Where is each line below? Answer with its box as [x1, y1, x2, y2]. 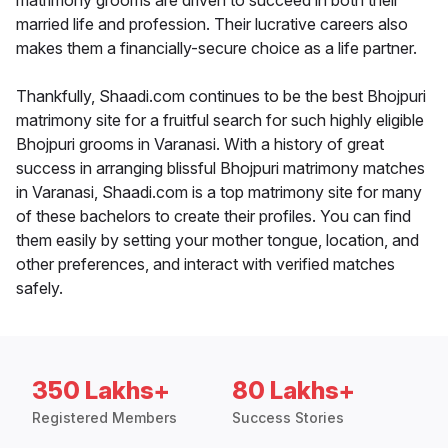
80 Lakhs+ [232, 376, 355, 406]
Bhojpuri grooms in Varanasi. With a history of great [16, 134, 384, 155]
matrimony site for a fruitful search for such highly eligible [16, 110, 424, 131]
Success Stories [232, 409, 344, 427]
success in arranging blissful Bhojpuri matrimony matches [16, 158, 425, 179]
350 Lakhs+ [32, 376, 170, 406]
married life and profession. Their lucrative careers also [16, 14, 408, 35]
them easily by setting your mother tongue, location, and [16, 230, 419, 251]
